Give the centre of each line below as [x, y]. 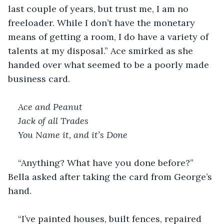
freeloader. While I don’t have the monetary [103, 22]
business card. [39, 78]
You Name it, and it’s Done [73, 134]
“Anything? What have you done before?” [107, 162]
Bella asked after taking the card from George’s [111, 176]
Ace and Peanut [51, 106]
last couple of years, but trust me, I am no [99, 8]
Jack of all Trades [53, 120]
